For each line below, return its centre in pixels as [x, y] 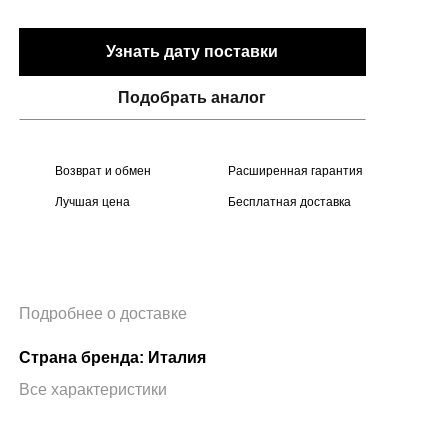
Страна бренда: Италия [112, 358]
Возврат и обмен [102, 170]
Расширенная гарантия [296, 170]
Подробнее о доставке [102, 314]
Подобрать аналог [192, 98]
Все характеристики [92, 390]
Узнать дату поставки [192, 51]
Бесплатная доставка [290, 201]
